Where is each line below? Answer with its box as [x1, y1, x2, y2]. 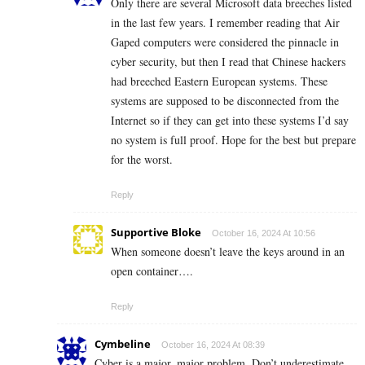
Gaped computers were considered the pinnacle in [111, 33, 339, 50]
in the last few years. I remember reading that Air [111, 14, 340, 30]
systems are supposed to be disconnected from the [111, 92, 339, 108]
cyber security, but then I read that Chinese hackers [111, 53, 345, 69]
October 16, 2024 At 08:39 [161, 339, 265, 350]
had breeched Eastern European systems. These [111, 73, 328, 89]
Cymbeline [95, 336, 151, 351]
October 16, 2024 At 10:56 [212, 227, 315, 238]
